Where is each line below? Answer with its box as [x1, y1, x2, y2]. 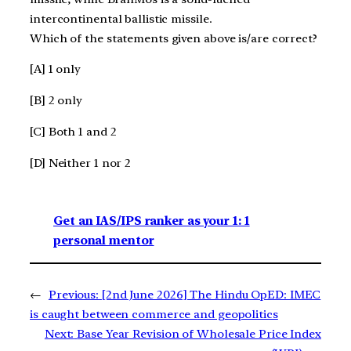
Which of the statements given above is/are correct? [30, 31, 317, 45]
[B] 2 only [30, 93, 82, 108]
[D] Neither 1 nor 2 [30, 155, 132, 170]
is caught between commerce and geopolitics [30, 307, 278, 322]
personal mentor [53, 233, 154, 248]
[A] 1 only [30, 62, 81, 77]
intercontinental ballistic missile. [30, 11, 212, 26]
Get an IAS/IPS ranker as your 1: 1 [53, 214, 250, 229]
